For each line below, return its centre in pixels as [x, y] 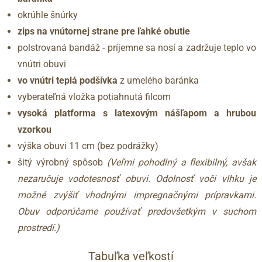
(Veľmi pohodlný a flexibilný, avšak [182, 162]
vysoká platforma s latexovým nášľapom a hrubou [137, 113]
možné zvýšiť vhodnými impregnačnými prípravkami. [137, 195]
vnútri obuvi [42, 64]
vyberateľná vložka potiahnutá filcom [94, 97]
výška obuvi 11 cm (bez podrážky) [88, 146]
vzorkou [35, 130]
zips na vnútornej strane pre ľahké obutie [104, 31]
